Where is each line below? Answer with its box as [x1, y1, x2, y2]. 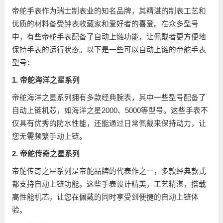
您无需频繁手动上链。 [11, 132, 87, 140]
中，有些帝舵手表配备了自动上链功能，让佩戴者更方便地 [11, 33, 206, 41]
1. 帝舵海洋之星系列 [11, 76, 80, 85]
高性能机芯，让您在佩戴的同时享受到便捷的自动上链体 [11, 193, 199, 201]
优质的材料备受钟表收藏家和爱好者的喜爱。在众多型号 [11, 20, 199, 28]
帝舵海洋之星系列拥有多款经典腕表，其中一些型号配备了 [11, 93, 206, 102]
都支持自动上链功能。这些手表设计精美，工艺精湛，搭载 [11, 180, 206, 188]
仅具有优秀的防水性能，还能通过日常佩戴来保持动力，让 [11, 119, 206, 127]
